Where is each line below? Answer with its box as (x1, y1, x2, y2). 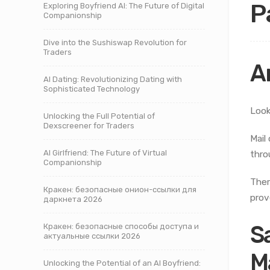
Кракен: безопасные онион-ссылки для (43, 185, 196, 194)
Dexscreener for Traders (43, 121, 134, 130)
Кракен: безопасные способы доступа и (43, 222, 199, 231)
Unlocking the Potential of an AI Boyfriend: (43, 259, 201, 268)
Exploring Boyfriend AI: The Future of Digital (43, 1, 204, 10)
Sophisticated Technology (43, 84, 140, 93)
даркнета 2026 (43, 195, 102, 204)
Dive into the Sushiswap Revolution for (43, 38, 187, 47)
